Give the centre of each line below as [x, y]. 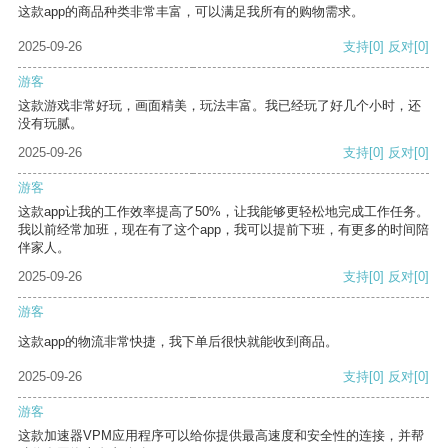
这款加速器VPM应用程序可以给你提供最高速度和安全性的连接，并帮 [221, 436]
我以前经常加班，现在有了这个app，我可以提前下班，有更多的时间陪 [223, 230]
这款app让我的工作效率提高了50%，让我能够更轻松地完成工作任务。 [223, 212]
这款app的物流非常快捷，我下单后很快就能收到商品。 [178, 342]
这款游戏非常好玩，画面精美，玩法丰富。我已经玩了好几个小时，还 [219, 106]
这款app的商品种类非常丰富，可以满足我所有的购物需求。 [191, 12]
